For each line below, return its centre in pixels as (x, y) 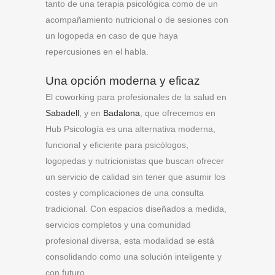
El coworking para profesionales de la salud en (136, 97)
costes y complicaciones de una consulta (125, 193)
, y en (91, 113)
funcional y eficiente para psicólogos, (117, 145)
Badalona (122, 113)
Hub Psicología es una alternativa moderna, (130, 129)
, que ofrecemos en (178, 113)
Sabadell (62, 113)
